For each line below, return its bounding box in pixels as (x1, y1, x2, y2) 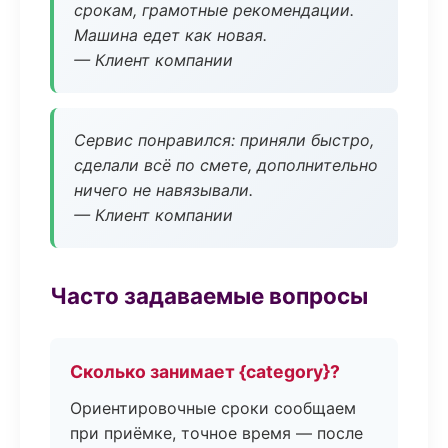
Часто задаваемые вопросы (50, 282, 368, 309)
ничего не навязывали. (74, 180, 253, 200)
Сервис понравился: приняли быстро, (74, 130, 374, 150)
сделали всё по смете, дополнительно (74, 155, 378, 175)
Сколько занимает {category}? (70, 361, 340, 382)
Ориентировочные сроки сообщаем (70, 398, 356, 418)
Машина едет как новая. (74, 25, 267, 45)
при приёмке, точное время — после (70, 423, 363, 443)
